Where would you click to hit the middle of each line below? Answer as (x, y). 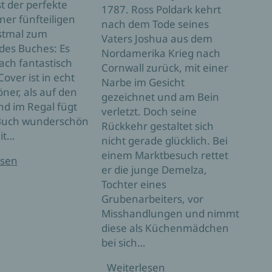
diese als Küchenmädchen (165, 228)
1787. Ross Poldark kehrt (161, 9)
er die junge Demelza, (155, 169)
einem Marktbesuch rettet (165, 155)
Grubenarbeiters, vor (153, 199)
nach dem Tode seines (155, 24)
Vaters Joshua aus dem (157, 38)
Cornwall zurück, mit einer (165, 67)
